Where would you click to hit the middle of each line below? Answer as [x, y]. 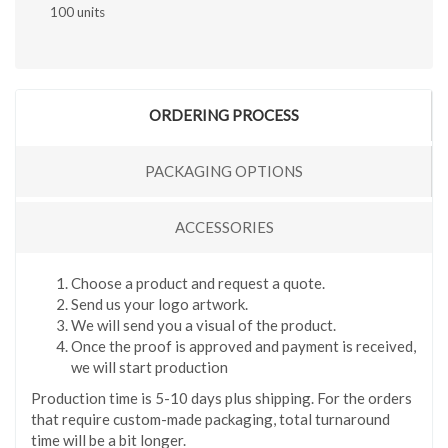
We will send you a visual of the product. [203, 324]
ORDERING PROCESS [223, 114]
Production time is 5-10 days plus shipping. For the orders [221, 398]
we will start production [149, 366]
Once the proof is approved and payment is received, [243, 345]
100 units [77, 11]
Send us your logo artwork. [159, 303]
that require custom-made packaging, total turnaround [210, 419]
